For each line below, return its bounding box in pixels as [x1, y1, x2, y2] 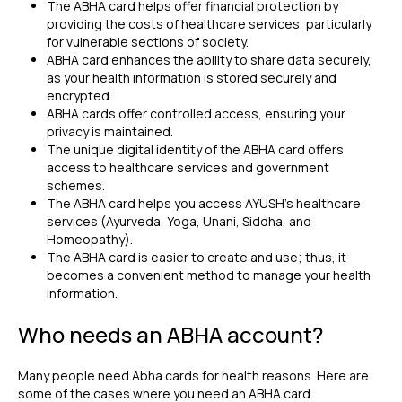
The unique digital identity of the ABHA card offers [47, 141, 344, 158]
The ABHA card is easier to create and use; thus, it [47, 249, 346, 266]
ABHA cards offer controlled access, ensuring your [47, 105, 345, 122]
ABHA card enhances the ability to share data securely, [47, 51, 371, 68]
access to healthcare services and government [47, 159, 329, 176]
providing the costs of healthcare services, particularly [47, 15, 371, 32]
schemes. [47, 177, 108, 194]
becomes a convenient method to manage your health [47, 267, 371, 284]
